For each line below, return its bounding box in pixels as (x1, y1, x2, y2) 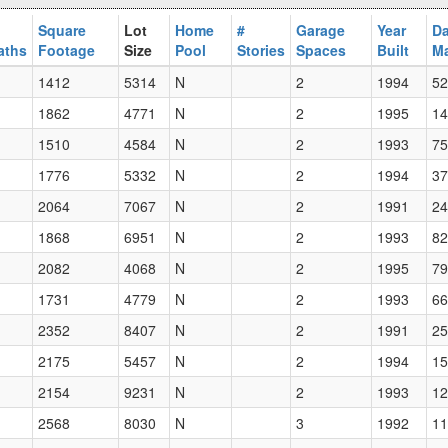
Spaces (296, 40, 346, 61)
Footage (38, 40, 95, 61)
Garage (296, 20, 345, 41)
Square (38, 20, 86, 41)
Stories (237, 40, 285, 61)
